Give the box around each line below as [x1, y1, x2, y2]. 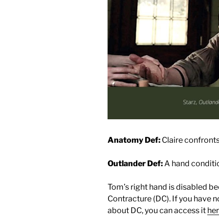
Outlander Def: [108, 158, 163, 168]
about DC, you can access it [108, 205, 207, 215]
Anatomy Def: [108, 135, 160, 145]
